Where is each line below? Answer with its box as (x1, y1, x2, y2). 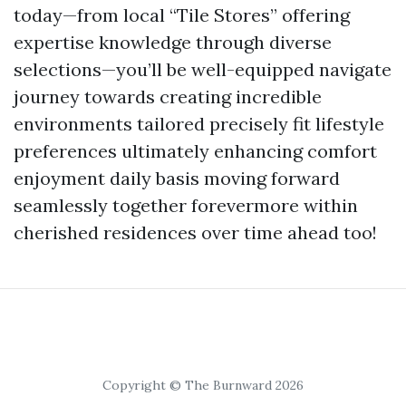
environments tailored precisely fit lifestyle (14, 112, 384, 135)
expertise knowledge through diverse (14, 31, 332, 53)
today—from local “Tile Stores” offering (14, 4, 350, 26)
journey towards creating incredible (14, 85, 322, 108)
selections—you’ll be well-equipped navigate (14, 58, 391, 81)
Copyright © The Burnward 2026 (102, 377, 304, 393)
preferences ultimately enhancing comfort (14, 140, 377, 162)
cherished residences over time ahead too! (14, 221, 377, 244)
